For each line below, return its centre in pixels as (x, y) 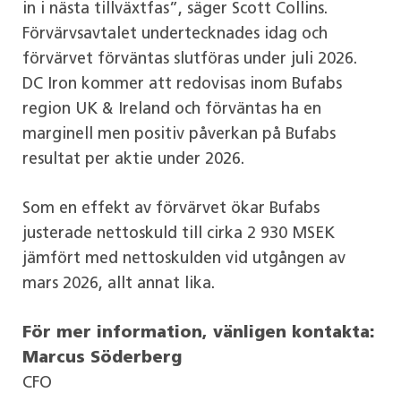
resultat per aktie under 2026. (134, 159)
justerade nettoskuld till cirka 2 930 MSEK (179, 234)
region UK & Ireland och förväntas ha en (172, 109)
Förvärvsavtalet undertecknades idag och (175, 34)
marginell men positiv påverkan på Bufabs (179, 134)
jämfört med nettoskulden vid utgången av (184, 259)
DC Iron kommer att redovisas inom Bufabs (183, 84)
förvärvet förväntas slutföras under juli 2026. (190, 59)
